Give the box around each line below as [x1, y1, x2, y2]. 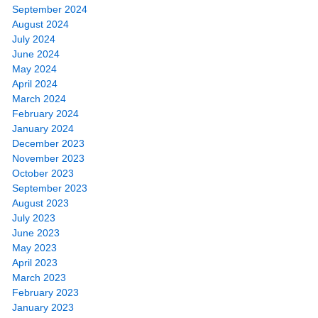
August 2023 [12, 197, 69, 209]
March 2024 [12, 92, 66, 104]
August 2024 [12, 18, 69, 30]
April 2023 [12, 256, 57, 268]
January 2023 [12, 301, 74, 313]
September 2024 [12, 3, 87, 15]
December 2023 [12, 137, 84, 149]
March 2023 [12, 271, 66, 283]
